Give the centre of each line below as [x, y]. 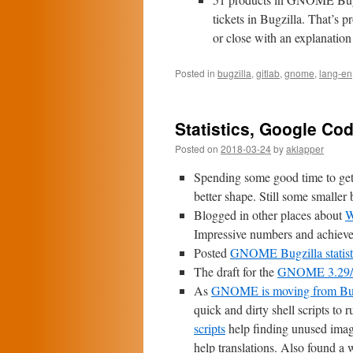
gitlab [268, 73]
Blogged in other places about [269, 215]
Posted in [195, 73]
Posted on [197, 149]
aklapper [305, 149]
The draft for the [236, 271]
